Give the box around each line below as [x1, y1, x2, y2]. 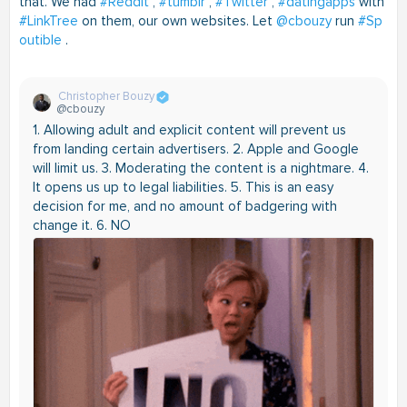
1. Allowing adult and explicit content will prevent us [33, 122, 346, 139]
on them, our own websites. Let [78, 13, 276, 30]
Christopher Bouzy [58, 89, 154, 104]
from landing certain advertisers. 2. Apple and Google [33, 141, 359, 158]
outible [19, 32, 62, 49]
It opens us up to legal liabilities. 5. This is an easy [33, 179, 333, 196]
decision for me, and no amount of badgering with [33, 198, 337, 215]
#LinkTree [19, 13, 78, 30]
